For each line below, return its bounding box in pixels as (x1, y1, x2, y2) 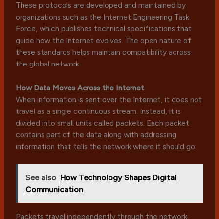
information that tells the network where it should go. (16, 141, 197, 151)
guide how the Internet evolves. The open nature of (16, 35, 192, 45)
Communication (25, 184, 83, 194)
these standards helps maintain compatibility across (16, 47, 191, 57)
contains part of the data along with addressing (16, 130, 177, 139)
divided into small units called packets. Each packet (16, 118, 190, 128)
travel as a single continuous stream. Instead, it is (16, 106, 181, 116)
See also (25, 173, 56, 182)
